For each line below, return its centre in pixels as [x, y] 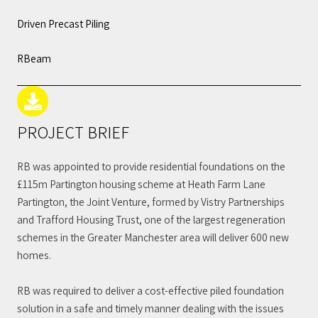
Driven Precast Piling [63, 23]
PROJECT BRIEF [73, 132]
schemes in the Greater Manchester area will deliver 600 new [153, 237]
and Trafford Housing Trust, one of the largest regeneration [151, 220]
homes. [34, 255]
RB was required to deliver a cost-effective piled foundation [150, 290]
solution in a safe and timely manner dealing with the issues [150, 308]
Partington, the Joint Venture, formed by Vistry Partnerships [151, 202]
